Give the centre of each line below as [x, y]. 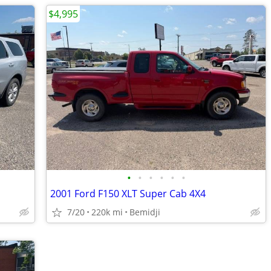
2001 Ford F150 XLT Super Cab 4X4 [128, 194]
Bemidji [145, 212]
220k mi [107, 212]
